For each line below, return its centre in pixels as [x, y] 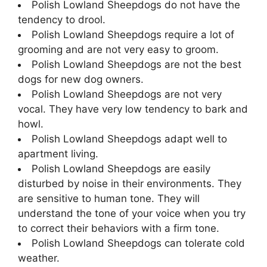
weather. [39, 258]
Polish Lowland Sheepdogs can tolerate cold [138, 243]
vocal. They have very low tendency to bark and [133, 109]
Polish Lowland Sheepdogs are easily [121, 168]
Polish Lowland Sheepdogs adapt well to [129, 139]
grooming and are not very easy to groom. [118, 49]
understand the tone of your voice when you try [132, 213]
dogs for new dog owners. [81, 79]
